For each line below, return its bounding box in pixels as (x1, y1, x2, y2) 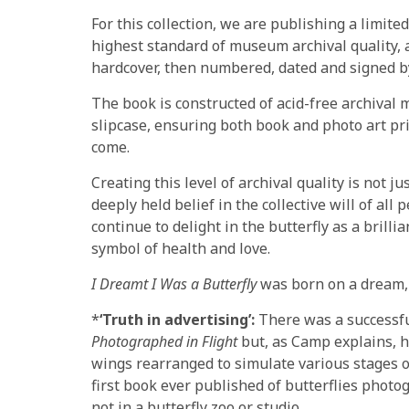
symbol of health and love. (91, 237, 270, 258)
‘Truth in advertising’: (100, 309, 258, 330)
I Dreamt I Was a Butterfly (91, 273, 257, 294)
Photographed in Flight (91, 330, 237, 351)
